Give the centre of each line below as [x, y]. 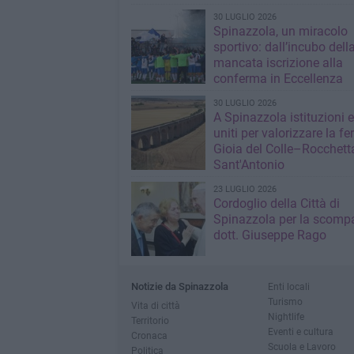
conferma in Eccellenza [278, 79]
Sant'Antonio [249, 165]
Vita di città [155, 306]
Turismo [285, 302]
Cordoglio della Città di [276, 204]
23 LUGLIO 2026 [245, 190]
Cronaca [149, 336]
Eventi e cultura [300, 332]
